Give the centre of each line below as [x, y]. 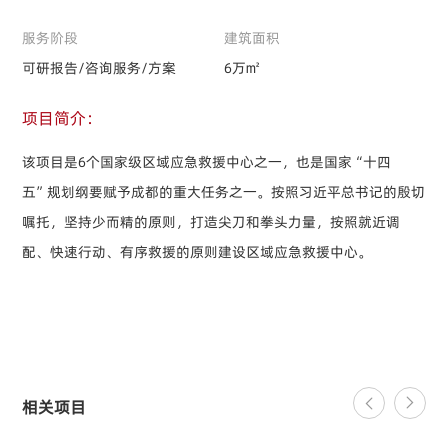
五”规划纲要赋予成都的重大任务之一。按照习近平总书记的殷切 [224, 192]
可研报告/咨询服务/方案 [99, 68]
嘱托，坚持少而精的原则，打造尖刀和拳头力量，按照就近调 [211, 222]
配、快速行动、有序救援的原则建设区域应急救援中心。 [197, 252]
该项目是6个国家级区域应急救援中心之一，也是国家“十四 [207, 162]
